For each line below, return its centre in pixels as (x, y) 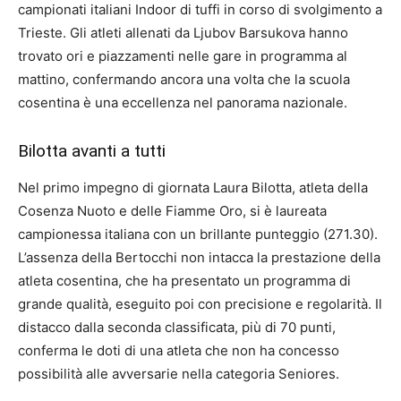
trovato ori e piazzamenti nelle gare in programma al (183, 56)
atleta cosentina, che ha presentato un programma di (184, 281)
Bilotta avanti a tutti (92, 151)
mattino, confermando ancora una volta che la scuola (184, 79)
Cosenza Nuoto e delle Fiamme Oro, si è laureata (172, 211)
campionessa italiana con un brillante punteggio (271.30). (198, 234)
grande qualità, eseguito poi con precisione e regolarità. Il (200, 304)
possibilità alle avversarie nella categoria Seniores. (179, 374)
